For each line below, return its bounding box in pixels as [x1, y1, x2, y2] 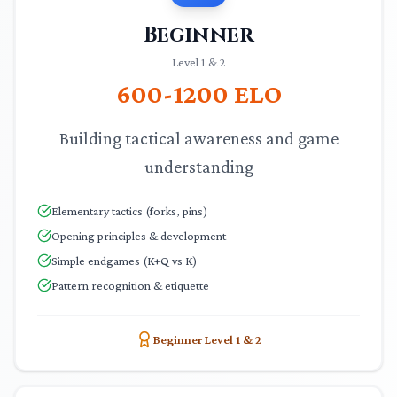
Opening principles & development [51, 229, 226, 243]
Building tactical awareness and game [58, 128, 339, 148]
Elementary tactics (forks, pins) [51, 204, 207, 218]
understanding [144, 157, 253, 176]
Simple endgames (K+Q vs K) [51, 253, 197, 268]
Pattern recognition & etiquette [51, 278, 209, 292]
